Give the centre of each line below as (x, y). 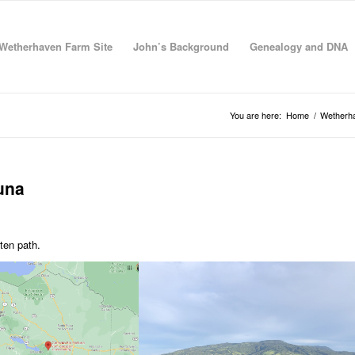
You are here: (256, 115)
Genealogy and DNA (299, 46)
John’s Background (181, 46)
